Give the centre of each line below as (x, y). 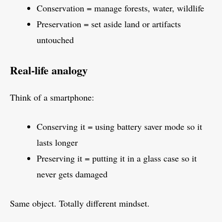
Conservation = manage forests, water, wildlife (120, 8)
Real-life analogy (49, 70)
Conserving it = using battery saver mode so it (119, 127)
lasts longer (57, 142)
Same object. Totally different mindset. (80, 203)
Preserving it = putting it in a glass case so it (117, 158)
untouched (55, 40)
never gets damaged (72, 174)
